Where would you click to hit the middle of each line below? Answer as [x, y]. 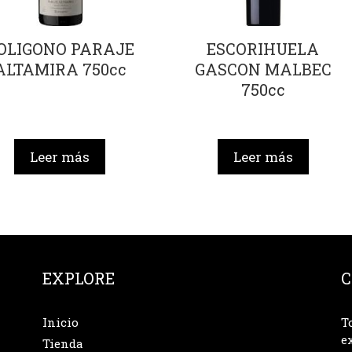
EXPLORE [78, 278]
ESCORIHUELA [263, 49]
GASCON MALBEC [263, 70]
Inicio [60, 322]
